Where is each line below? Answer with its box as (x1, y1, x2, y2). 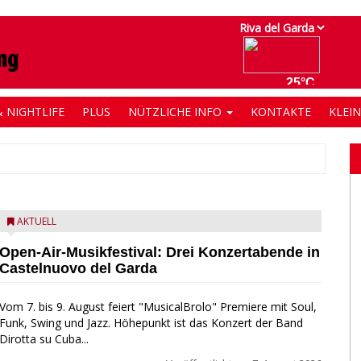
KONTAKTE (251, 104, 311, 119)
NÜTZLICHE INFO (128, 104, 225, 119)
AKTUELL (16, 214, 56, 228)
